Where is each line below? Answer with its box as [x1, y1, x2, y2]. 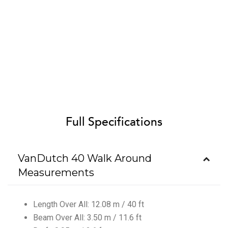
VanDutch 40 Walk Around [18, 152, 152, 164]
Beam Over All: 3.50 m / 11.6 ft [33, 212, 141, 222]
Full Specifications [66, 113, 162, 130]
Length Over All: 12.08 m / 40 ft [33, 199, 144, 209]
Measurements [18, 166, 94, 179]
